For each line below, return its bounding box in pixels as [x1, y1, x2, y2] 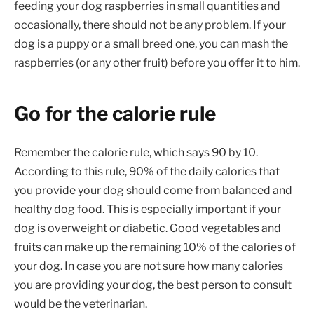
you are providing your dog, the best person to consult [14, 278, 292, 292]
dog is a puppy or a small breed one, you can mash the [14, 36, 288, 50]
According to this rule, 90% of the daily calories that [14, 164, 280, 178]
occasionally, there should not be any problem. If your [14, 18, 286, 32]
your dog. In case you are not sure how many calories [14, 259, 283, 273]
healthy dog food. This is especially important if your [14, 202, 281, 216]
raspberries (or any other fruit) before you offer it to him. [14, 55, 300, 69]
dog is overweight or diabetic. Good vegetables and [14, 221, 281, 235]
